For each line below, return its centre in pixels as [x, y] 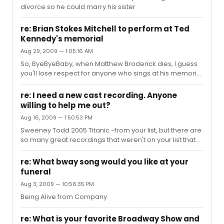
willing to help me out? [65, 105]
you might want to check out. [67, 149]
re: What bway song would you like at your [104, 162]
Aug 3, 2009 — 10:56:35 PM [57, 184]
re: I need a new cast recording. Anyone [99, 95]
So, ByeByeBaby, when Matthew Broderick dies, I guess [109, 64]
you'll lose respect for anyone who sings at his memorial [111, 73]
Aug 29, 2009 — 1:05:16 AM [57, 51]
